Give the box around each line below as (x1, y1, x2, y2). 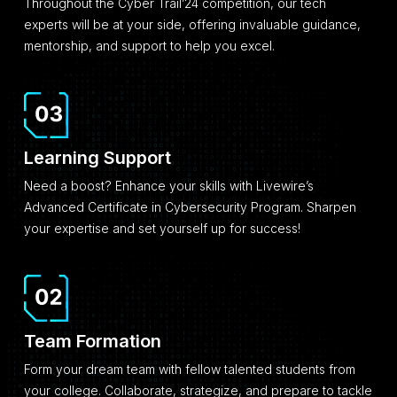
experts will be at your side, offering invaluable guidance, (24, 16, 361, 32)
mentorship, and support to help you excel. (24, 37, 275, 53)
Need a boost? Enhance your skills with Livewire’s (24, 178, 314, 194)
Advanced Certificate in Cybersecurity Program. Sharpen (24, 199, 356, 215)
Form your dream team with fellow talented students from (24, 361, 355, 377)
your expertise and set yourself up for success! (24, 221, 300, 237)
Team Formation (24, 330, 161, 352)
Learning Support (24, 147, 171, 169)
